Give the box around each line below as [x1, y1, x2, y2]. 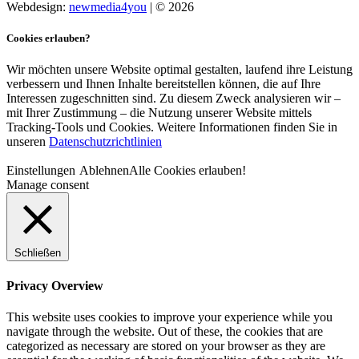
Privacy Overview [6, 278, 103, 292]
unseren [6, 135, 49, 149]
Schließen [14, 247, 61, 260]
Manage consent [6, 178, 89, 192]
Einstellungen [6, 163, 75, 178]
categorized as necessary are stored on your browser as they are [6, 338, 325, 353]
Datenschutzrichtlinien [49, 135, 162, 149]
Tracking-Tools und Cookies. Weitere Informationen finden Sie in [6, 120, 337, 135]
